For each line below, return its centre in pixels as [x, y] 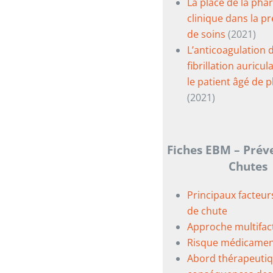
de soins [207, 34]
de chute [207, 211]
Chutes [248, 166]
